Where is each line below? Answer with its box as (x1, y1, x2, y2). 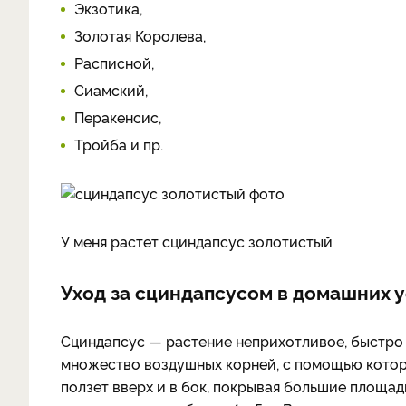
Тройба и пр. (74, 134, 163, 154)
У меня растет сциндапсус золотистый (61, 231, 333, 251)
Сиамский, (74, 80, 148, 100)
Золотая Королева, (74, 25, 206, 45)
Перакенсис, (74, 107, 161, 127)
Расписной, (74, 53, 154, 72)
